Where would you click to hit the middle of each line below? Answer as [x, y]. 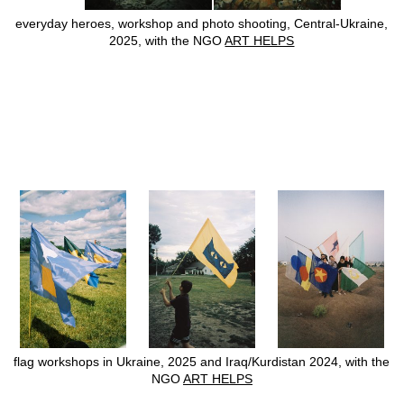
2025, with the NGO [167, 40]
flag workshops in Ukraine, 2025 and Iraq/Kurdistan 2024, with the [202, 361]
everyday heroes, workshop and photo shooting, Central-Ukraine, [202, 23]
